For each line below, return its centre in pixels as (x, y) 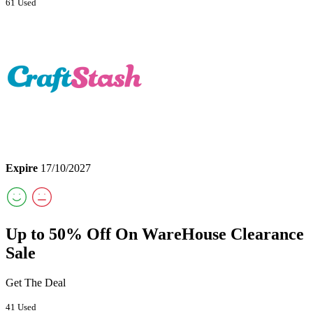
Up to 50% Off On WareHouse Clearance (155, 234)
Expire (22, 168)
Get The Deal (36, 282)
